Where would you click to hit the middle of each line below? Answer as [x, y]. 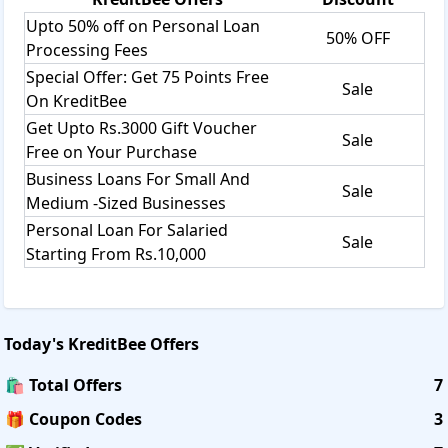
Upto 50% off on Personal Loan [143, 25]
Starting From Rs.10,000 [116, 253]
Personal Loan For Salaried [127, 229]
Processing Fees [87, 49]
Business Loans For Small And [138, 178]
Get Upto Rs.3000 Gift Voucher [141, 127]
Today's [36, 343]
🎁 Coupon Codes [73, 418]
